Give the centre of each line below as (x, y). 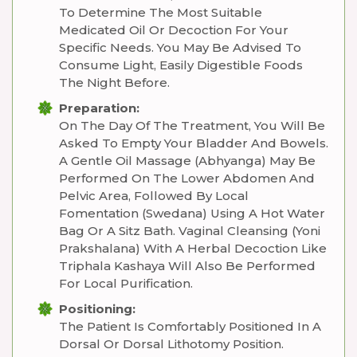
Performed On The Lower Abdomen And (187, 178)
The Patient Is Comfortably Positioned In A (190, 326)
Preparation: (99, 108)
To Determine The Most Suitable (161, 12)
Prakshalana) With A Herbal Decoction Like (193, 248)
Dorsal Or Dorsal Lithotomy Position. (171, 344)
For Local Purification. (126, 283)
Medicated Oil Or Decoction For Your (174, 30)
